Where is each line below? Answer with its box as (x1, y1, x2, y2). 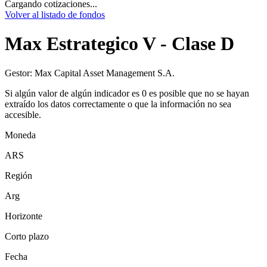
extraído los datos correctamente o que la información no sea (5, 98, 231, 109)
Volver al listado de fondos (5, 10, 105, 20)
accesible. (5, 109, 41, 120)
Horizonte (5, 210, 42, 221)
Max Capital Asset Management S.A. (35, 67, 175, 78)
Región (5, 170, 32, 181)
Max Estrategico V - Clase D (5, 33, 234, 55)
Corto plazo (5, 231, 49, 241)
